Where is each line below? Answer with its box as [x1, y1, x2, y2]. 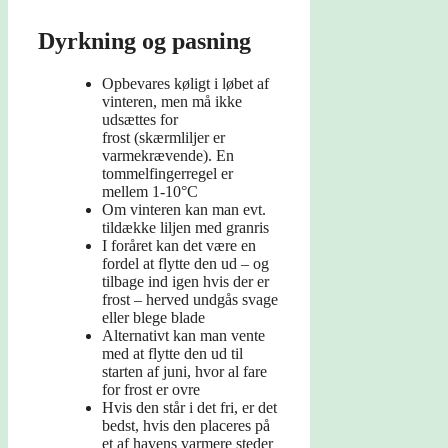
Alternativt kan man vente [102, 327, 265, 345]
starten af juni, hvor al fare [102, 363, 267, 381]
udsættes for [102, 111, 178, 129]
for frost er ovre [102, 381, 200, 399]
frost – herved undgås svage [102, 291, 278, 309]
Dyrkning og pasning [38, 28, 251, 55]
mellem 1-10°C [102, 183, 198, 201]
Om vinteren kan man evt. [102, 201, 266, 219]
